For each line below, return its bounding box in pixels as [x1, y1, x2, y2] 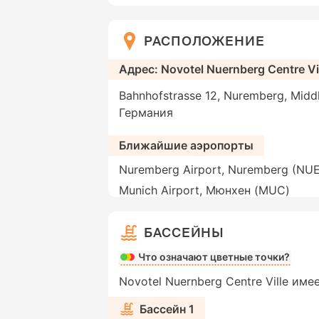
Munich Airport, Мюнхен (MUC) [119, 183, 290, 198]
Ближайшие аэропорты [119, 138, 253, 153]
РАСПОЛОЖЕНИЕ [144, 32, 265, 50]
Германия [119, 105, 173, 120]
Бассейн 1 [140, 301, 194, 316]
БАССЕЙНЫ [144, 224, 225, 241]
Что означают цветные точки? [138, 251, 290, 263]
